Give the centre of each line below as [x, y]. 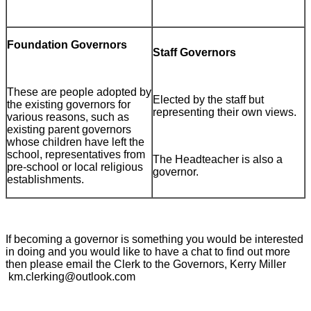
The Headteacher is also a [218, 160]
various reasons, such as [68, 117]
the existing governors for [69, 105]
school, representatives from [76, 155]
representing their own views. [225, 112]
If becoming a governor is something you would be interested [154, 239]
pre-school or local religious [75, 167]
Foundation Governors [67, 45]
